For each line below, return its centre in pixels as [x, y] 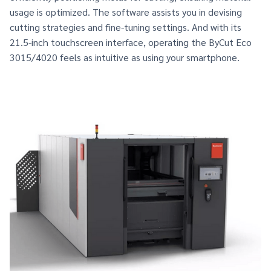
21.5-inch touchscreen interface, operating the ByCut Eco [131, 42]
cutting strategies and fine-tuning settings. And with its [126, 27]
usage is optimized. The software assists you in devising [126, 11]
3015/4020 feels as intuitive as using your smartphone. [125, 57]
